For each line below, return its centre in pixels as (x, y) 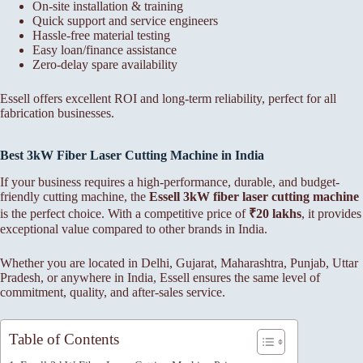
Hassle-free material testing (101, 35)
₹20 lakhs (275, 213)
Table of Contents (64, 339)
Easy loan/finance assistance (105, 49)
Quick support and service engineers (125, 20)
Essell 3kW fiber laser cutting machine (254, 196)
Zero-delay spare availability (105, 64)
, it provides (331, 213)
